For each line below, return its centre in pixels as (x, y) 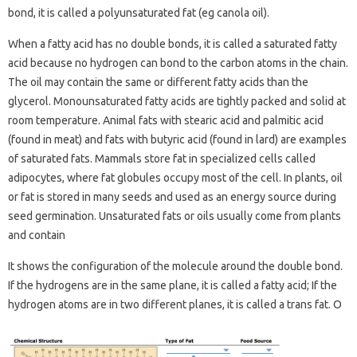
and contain (37, 235)
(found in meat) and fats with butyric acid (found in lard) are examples (177, 139)
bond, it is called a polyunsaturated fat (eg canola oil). (139, 13)
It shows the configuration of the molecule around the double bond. (175, 266)
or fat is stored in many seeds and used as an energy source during (172, 197)
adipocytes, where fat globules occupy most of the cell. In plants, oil (175, 178)
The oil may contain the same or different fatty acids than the (158, 82)
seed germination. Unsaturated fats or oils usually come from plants (175, 216)
